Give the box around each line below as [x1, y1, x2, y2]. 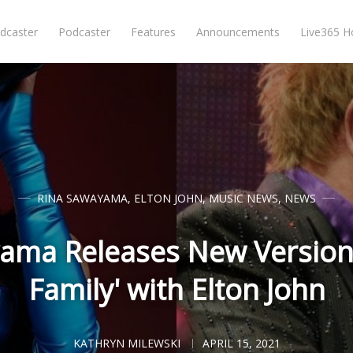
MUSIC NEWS [209, 191, 278, 206]
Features [131, 24, 176, 39]
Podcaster [58, 24, 111, 39]
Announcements [196, 24, 281, 39]
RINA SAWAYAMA [37, 191, 128, 206]
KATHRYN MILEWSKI [72, 336, 180, 351]
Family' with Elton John [28, 270, 325, 309]
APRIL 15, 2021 [202, 336, 281, 351]
